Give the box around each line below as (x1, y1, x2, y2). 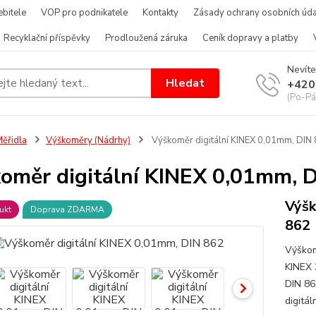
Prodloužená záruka (105, 32, 188, 44)
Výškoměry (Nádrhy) (45, 134, 130, 147)
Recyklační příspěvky (4, 32, 90, 44)
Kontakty (142, 6, 178, 19)
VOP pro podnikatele (41, 6, 128, 19)
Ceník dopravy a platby (202, 32, 298, 44)
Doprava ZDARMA (30, 204, 104, 215)
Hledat (166, 75, 205, 91)
